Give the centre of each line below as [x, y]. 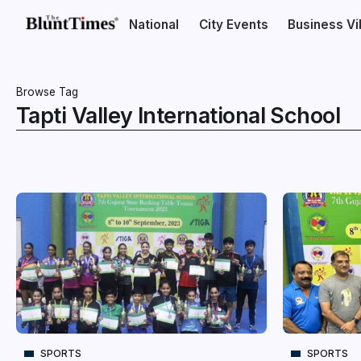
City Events [233, 25]
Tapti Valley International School [178, 116]
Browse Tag [47, 92]
